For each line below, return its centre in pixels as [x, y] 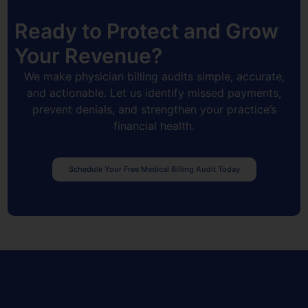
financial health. [154, 126]
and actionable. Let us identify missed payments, [154, 93]
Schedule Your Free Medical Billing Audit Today [154, 169]
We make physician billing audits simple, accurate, [154, 77]
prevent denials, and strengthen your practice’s [154, 110]
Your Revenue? [89, 56]
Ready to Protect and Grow [147, 31]
